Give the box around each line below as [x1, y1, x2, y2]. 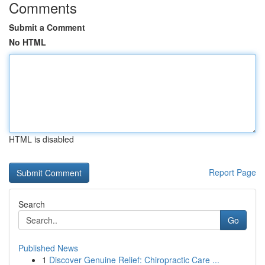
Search [18, 198, 45, 210]
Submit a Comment [9, 21, 85, 33]
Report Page [209, 166, 256, 178]
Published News [18, 242, 78, 254]
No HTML [9, 36, 46, 48]
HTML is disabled [9, 133, 74, 145]
